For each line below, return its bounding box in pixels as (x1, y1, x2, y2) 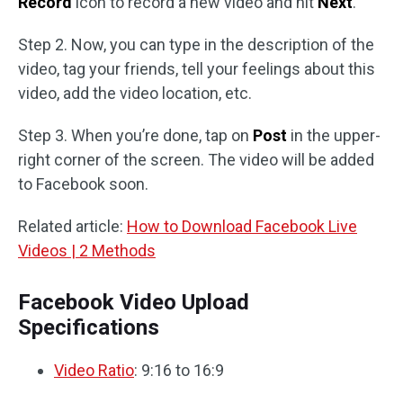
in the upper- (287, 125, 381, 145)
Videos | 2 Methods (18, 240, 156, 260)
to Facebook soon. (18, 174, 148, 193)
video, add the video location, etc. (18, 83, 252, 103)
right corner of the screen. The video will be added (18, 149, 374, 169)
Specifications (18, 314, 159, 340)
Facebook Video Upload (18, 289, 249, 315)
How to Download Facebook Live (127, 216, 357, 236)
